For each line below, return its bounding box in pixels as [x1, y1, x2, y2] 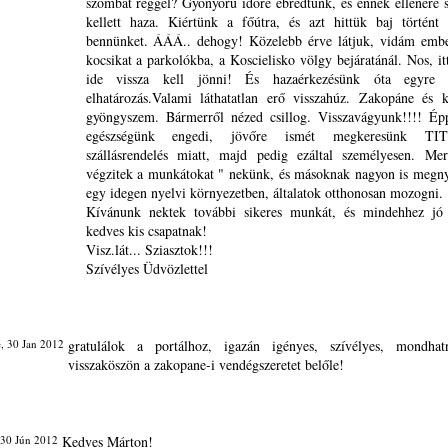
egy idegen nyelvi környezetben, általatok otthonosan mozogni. [85, 183, 443, 202]
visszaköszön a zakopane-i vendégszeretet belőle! [67, 355, 344, 374]
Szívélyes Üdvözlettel [85, 259, 208, 278]
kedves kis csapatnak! [85, 221, 207, 240]
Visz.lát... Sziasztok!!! [85, 240, 213, 259]
